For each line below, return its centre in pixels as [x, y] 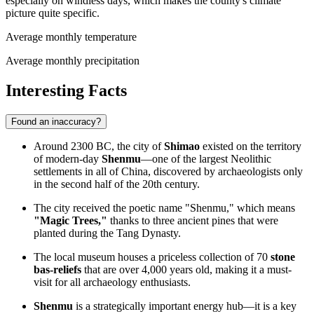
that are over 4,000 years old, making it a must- [186, 270]
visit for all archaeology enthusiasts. [112, 282]
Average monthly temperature [71, 37]
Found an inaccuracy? [56, 122]
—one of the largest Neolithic [206, 159]
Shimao [182, 146]
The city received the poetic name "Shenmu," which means [164, 208]
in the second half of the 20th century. [117, 184]
